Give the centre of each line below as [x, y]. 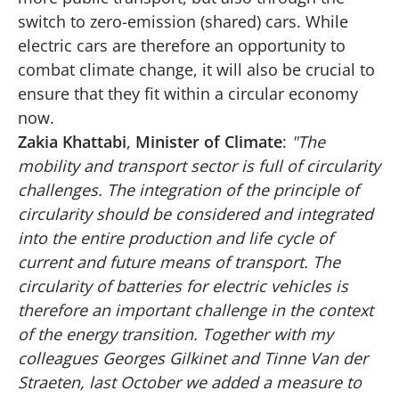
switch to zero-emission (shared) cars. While [183, 21]
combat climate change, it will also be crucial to [196, 69]
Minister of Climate [209, 141]
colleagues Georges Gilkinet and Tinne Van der [193, 358]
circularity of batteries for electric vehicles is [183, 285]
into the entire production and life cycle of [175, 237]
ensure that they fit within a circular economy [188, 93]
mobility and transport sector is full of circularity [199, 165]
